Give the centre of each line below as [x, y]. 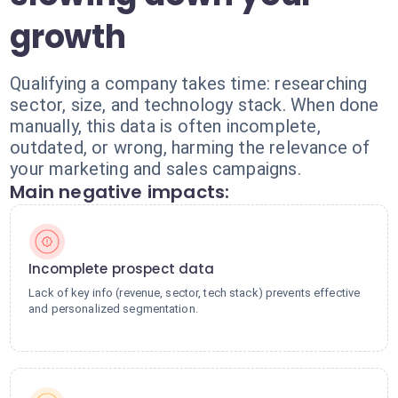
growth [68, 37]
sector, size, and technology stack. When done [195, 105]
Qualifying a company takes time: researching [189, 84]
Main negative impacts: [120, 192]
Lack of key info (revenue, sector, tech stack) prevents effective [195, 293]
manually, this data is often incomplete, [165, 126]
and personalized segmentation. [113, 309]
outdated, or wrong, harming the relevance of [190, 147]
